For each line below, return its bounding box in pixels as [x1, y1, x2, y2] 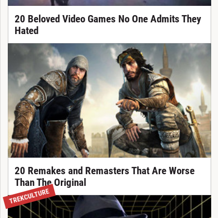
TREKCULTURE [8, 187, 50, 206]
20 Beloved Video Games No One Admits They [14, 13, 201, 25]
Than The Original [14, 176, 86, 188]
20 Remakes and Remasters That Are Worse [14, 164, 195, 177]
